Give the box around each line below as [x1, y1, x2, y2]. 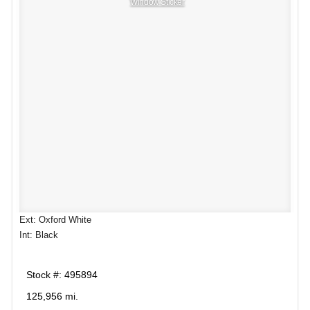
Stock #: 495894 [26, 268, 98, 280]
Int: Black [19, 230, 58, 241]
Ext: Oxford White [19, 215, 91, 226]
